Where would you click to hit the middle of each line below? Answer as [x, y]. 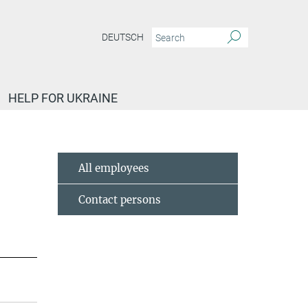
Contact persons [119, 200]
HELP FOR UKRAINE [63, 98]
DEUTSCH [123, 37]
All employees [113, 168]
